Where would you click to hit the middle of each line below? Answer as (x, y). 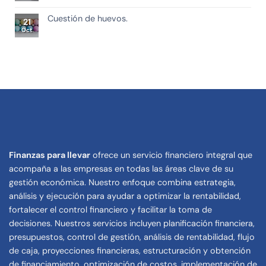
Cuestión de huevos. (88, 19)
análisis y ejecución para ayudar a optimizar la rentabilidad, (125, 196)
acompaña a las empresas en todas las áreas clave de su (121, 168)
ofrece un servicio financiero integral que (171, 155)
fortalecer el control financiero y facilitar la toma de (110, 209)
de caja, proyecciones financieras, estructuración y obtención (130, 250)
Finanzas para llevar (50, 155)
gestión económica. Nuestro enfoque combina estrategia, (122, 182)
